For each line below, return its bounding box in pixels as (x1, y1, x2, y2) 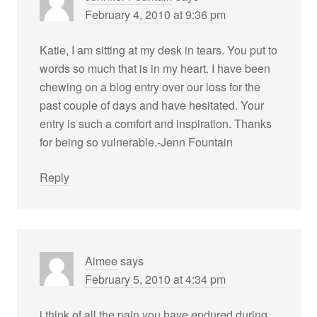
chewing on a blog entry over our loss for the (40, 79, 261, 95)
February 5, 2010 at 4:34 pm (85, 271, 226, 287)
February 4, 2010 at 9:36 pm (85, 6, 226, 23)
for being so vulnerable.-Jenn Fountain (40, 134, 234, 150)
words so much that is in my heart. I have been (40, 60, 271, 76)
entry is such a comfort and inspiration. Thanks (40, 115, 272, 132)
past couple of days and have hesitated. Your (40, 97, 265, 113)
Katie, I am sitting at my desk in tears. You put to (40, 42, 278, 58)
